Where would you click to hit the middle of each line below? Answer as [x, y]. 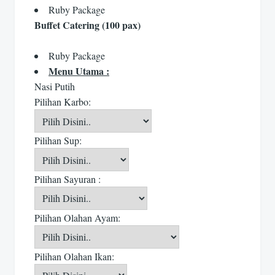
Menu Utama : [79, 71]
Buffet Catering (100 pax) [87, 25]
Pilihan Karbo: [63, 102]
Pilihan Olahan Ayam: [77, 217]
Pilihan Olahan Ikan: [74, 256]
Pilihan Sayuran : [68, 179]
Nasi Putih [55, 87]
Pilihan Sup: [58, 141]
